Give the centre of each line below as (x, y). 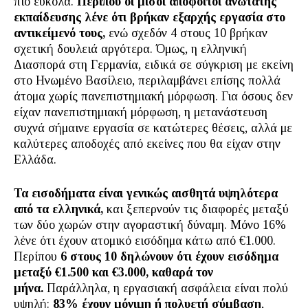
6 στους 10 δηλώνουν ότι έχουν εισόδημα (169, 256)
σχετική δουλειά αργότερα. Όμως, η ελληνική (130, 49)
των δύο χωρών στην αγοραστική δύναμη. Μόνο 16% (150, 225)
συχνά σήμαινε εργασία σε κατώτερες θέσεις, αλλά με (153, 128)
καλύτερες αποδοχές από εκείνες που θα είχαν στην (147, 144)
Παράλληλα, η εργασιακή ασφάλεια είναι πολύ (166, 288)
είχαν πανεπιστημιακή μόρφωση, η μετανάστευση (141, 112)
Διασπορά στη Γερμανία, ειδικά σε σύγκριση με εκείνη (154, 65)
